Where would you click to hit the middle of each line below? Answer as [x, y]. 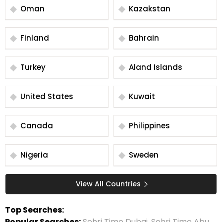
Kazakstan [150, 9]
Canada [37, 126]
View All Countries [108, 184]
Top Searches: [34, 210]
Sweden [144, 155]
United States [47, 96]
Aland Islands [156, 67]
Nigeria [34, 155]
